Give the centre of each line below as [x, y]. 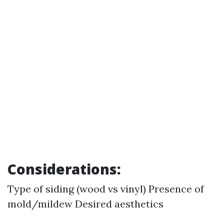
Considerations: [64, 169]
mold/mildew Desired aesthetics [85, 204]
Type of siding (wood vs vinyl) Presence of [106, 189]
